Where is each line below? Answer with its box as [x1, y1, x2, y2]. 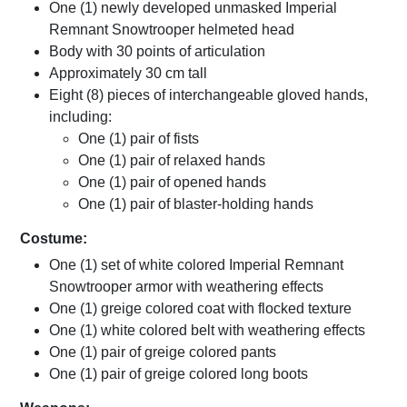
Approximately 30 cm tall [49, 65, 207, 82]
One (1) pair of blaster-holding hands [78, 196, 313, 213]
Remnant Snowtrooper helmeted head [49, 22, 294, 38]
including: [49, 109, 112, 125]
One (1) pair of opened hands [78, 174, 266, 191]
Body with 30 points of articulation [49, 44, 265, 60]
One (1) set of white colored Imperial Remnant [49, 257, 343, 273]
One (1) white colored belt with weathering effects [49, 323, 365, 339]
